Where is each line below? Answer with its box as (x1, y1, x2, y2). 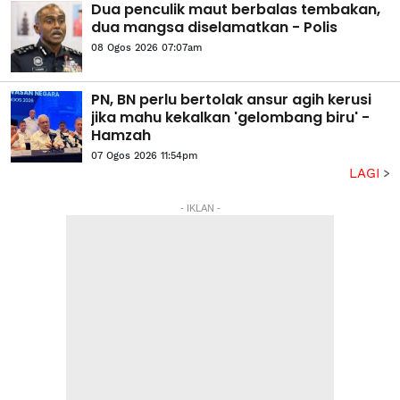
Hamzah (91, 124, 151, 146)
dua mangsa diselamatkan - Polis (91, 16, 337, 37)
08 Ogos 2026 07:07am (91, 41, 202, 54)
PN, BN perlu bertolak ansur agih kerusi (91, 88, 371, 110)
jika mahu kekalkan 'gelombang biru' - (91, 106, 370, 128)
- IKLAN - (179, 202, 221, 213)
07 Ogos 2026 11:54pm (91, 149, 197, 162)
